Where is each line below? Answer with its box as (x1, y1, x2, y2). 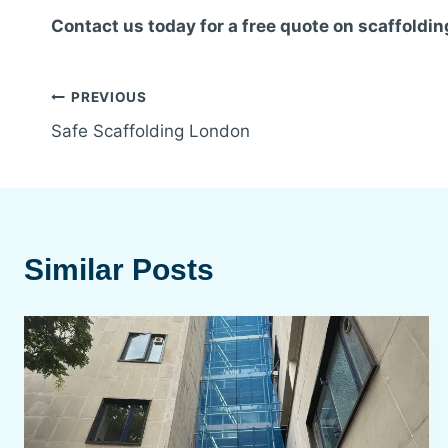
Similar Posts (24, 253, 214, 287)
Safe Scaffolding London (51, 121, 250, 142)
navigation (50, 132, 199, 166)
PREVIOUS (71, 88, 147, 105)
